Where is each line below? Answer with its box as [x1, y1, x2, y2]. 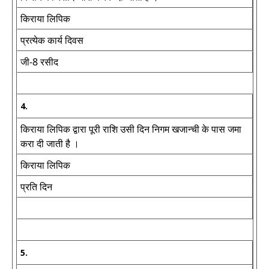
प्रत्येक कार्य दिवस [20, 34, 83, 47]
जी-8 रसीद [20, 55, 58, 68]
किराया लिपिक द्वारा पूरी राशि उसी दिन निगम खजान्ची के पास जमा [20, 122, 241, 136]
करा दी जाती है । [20, 137, 79, 150]
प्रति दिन [20, 180, 52, 193]
